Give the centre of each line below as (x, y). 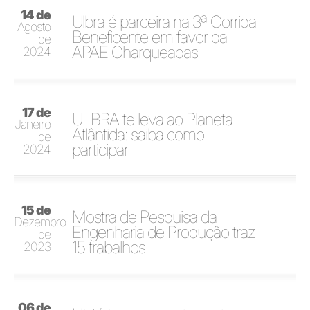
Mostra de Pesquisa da (145, 217)
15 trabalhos (109, 247)
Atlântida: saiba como (138, 134)
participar (100, 149)
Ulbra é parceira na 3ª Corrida (164, 21)
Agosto (34, 26)
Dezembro (40, 221)
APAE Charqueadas (135, 52)
